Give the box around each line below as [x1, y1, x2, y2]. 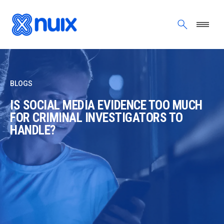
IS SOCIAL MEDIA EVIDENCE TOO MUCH [10, 98, 202, 112]
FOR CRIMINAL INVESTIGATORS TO [10, 110, 183, 125]
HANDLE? [10, 123, 55, 137]
